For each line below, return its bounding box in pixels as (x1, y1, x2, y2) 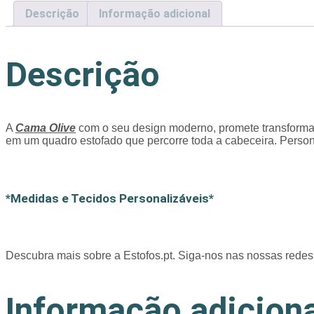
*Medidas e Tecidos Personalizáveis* (6, 191, 214, 206)
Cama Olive (15, 122, 76, 135)
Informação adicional (99, 6, 210, 20)
